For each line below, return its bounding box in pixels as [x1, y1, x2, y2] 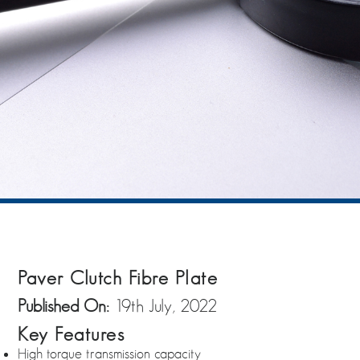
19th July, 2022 [114, 295, 217, 316]
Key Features [18, 322, 125, 346]
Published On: [18, 295, 114, 316]
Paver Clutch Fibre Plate [18, 266, 218, 289]
